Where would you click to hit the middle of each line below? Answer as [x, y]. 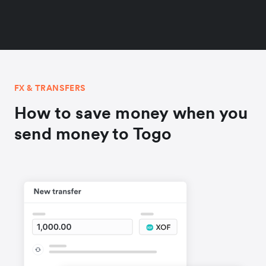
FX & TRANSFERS [50, 88]
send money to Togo [93, 133]
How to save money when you [131, 113]
